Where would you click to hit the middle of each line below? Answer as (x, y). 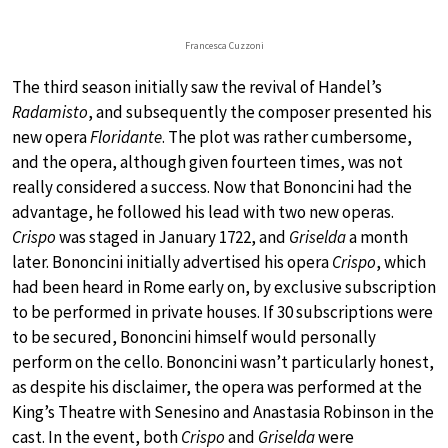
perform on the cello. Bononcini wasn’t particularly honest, (223, 361)
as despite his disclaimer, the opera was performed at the (217, 386)
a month (377, 236)
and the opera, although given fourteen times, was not (207, 161)
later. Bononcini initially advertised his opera (172, 261)
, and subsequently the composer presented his (260, 111)
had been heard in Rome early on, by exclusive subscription (224, 286)
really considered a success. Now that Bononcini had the (212, 186)
